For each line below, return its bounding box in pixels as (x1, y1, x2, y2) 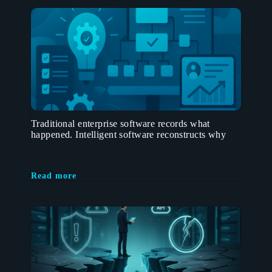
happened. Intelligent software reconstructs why (31, 129, 226, 140)
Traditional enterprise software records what (31, 118, 210, 129)
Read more (31, 171, 76, 180)
